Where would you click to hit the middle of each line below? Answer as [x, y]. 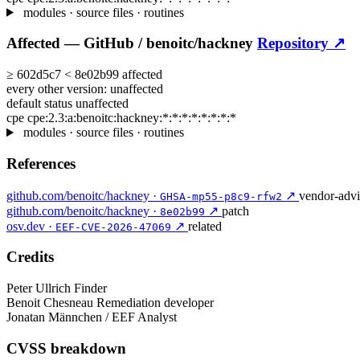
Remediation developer [155, 303]
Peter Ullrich [39, 288]
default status [41, 104]
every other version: [58, 89]
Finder [90, 288]
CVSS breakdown [66, 348]
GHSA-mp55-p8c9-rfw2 [221, 196]
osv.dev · [31, 226]
